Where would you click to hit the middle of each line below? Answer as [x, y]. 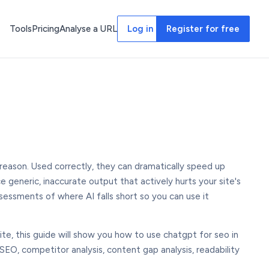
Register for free [203, 29]
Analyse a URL [88, 29]
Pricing [46, 29]
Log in [140, 29]
